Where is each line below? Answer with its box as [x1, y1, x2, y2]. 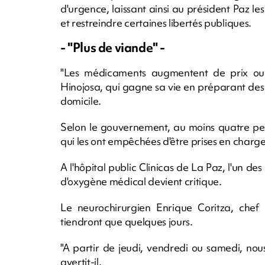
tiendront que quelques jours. [60, 214, 193, 228]
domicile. [60, 93, 102, 108]
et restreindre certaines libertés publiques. [60, 15, 251, 30]
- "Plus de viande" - [60, 38, 165, 56]
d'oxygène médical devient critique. [60, 174, 222, 188]
